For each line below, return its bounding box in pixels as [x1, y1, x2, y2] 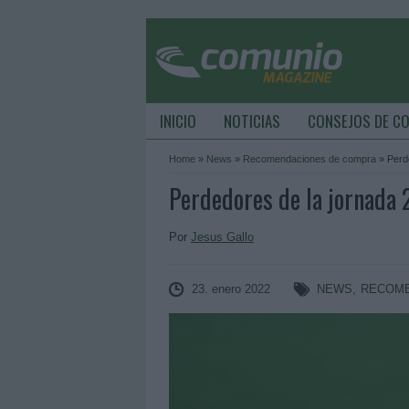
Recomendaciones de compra [243, 153, 376, 164]
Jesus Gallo [191, 230, 254, 244]
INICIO [160, 110, 196, 132]
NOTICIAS [224, 110, 280, 132]
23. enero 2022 [192, 282, 270, 296]
